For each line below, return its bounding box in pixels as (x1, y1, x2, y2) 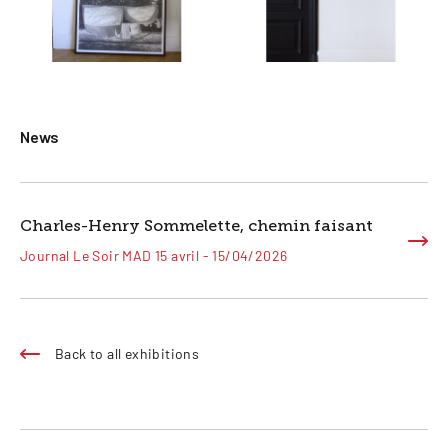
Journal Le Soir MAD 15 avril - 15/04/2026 (20, 247, 288, 265)
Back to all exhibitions (55, 345, 200, 363)
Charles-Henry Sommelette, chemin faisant (20, 216, 373, 236)
